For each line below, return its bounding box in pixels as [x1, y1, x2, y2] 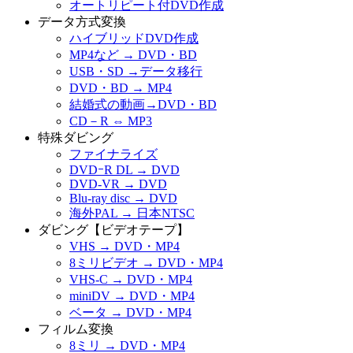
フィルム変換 [38, 321, 113, 336]
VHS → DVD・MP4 [69, 239, 180, 253]
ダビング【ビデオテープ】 [38, 222, 189, 236]
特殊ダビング [38, 130, 113, 144]
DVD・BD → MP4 [69, 80, 172, 95]
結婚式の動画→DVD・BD [69, 97, 217, 111]
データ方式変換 [38, 14, 126, 28]
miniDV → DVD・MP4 [69, 288, 195, 303]
